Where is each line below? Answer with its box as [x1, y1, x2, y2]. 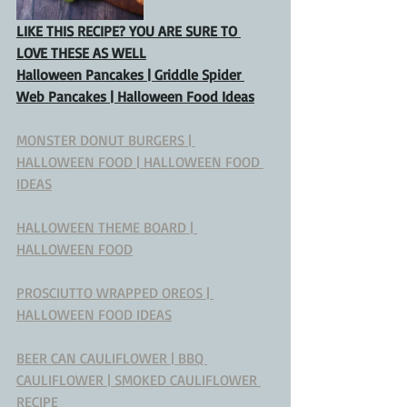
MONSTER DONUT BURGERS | [16, 130, 195, 149]
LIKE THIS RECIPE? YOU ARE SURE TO [16, 21, 241, 40]
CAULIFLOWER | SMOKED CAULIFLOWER [16, 370, 261, 389]
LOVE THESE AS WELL [16, 43, 146, 62]
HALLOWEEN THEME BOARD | [16, 217, 197, 236]
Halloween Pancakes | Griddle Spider [16, 65, 244, 84]
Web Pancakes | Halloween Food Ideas [16, 86, 254, 105]
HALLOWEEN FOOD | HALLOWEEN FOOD [16, 152, 263, 171]
